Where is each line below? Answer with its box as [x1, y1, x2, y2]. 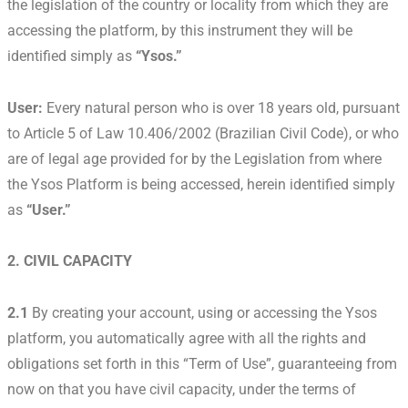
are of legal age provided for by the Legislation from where [7, 149, 382, 168]
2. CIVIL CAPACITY [7, 252, 132, 270]
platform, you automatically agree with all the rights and [7, 330, 366, 348]
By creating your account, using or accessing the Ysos [28, 304, 377, 322]
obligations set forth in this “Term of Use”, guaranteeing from [7, 355, 397, 373]
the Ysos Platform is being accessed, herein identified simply [7, 175, 395, 193]
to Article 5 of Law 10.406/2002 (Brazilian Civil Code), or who [7, 124, 399, 142]
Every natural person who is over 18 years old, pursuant [43, 98, 400, 117]
